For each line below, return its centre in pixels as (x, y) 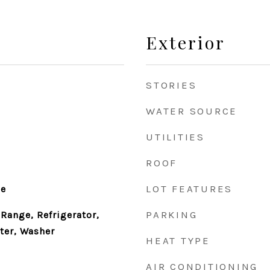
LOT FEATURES (189, 189)
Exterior (186, 42)
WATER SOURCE (192, 111)
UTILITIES (175, 137)
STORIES (171, 85)
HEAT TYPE (178, 240)
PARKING (172, 215)
